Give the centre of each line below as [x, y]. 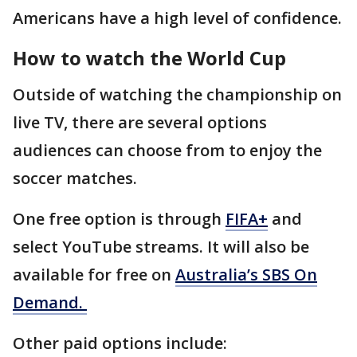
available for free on [94, 275]
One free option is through [119, 219]
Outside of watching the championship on [177, 95]
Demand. [50, 303]
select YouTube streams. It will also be [161, 247]
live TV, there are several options [140, 123]
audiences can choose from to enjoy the [167, 151]
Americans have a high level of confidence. [177, 18]
